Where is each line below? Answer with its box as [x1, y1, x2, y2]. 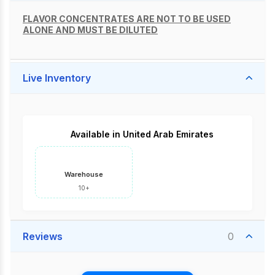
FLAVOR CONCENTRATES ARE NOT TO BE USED [23, 14, 231, 24]
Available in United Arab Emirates [70, 129, 214, 139]
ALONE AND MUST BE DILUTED [23, 25, 158, 35]
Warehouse [64, 170, 103, 179]
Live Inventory [23, 72, 91, 84]
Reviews [23, 230, 63, 242]
